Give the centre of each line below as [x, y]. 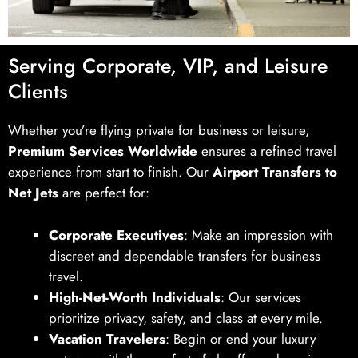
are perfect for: [104, 192]
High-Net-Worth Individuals [135, 298]
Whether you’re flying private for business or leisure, [159, 130]
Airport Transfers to [275, 171]
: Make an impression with [259, 235]
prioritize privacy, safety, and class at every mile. [186, 318]
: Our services [261, 298]
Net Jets [33, 192]
